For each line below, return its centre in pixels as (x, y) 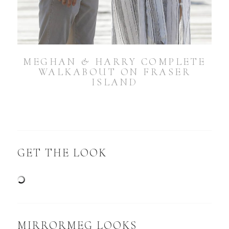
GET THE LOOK (62, 153)
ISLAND (114, 83)
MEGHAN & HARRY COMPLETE (114, 62)
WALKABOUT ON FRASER (114, 72)
